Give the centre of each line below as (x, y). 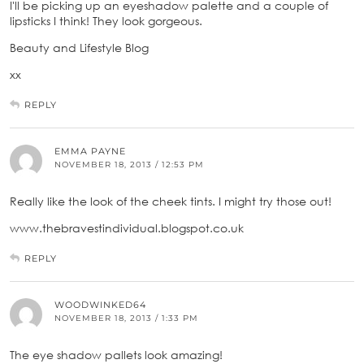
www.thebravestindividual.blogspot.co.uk (127, 227)
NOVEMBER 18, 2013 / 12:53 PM (129, 164)
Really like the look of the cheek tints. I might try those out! (171, 201)
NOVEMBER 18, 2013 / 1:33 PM (126, 318)
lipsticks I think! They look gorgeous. (106, 20)
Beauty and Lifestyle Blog (79, 47)
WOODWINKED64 (100, 304)
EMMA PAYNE (90, 151)
